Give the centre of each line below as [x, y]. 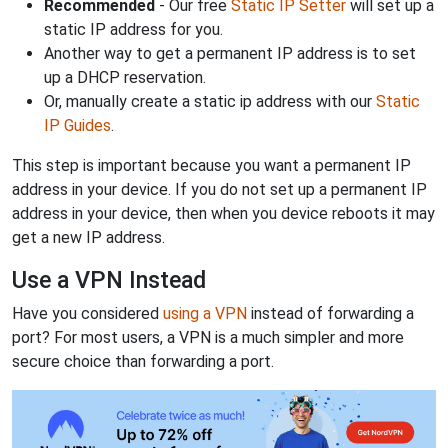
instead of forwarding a [330, 313]
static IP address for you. [133, 29]
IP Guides [77, 125]
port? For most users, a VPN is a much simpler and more [208, 337]
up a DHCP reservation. [125, 77]
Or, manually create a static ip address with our [210, 101]
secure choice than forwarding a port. [143, 361]
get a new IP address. [88, 237]
